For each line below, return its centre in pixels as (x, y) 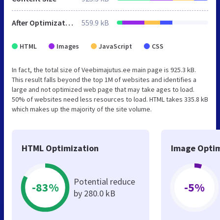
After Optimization (69, 22)
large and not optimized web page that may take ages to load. (103, 89)
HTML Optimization (60, 148)
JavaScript (115, 46)
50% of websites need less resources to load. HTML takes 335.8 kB (110, 99)
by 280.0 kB (95, 193)
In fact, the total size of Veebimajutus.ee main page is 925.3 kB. (104, 69)
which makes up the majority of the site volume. (82, 109)
